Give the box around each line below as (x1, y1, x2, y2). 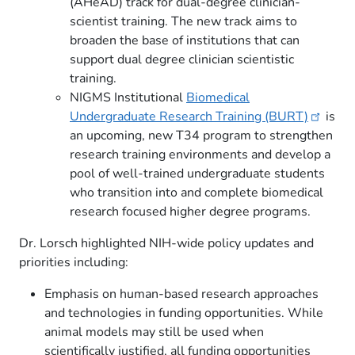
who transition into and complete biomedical (70, 184, 323, 201)
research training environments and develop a (70, 146, 330, 163)
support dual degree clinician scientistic (70, 51, 294, 68)
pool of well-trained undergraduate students (70, 165, 325, 182)
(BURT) (265, 108, 308, 125)
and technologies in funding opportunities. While (44, 304, 323, 322)
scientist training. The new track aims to (70, 13, 297, 30)
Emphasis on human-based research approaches (44, 285, 319, 303)
